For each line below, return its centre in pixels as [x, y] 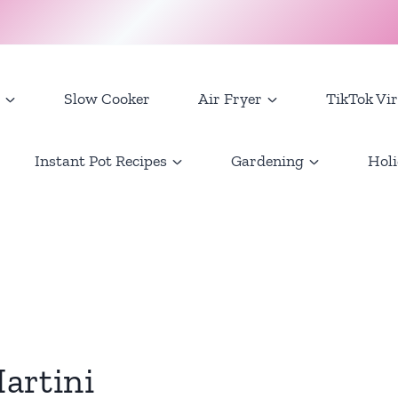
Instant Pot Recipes [101, 161]
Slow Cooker [107, 99]
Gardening [267, 161]
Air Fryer [230, 99]
